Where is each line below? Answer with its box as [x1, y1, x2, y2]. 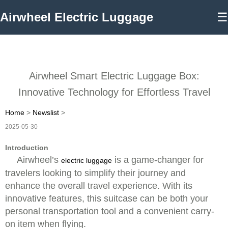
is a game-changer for [112, 155, 204, 165]
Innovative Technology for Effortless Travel [18, 87, 210, 98]
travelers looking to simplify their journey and [5, 168, 186, 178]
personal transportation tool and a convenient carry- [5, 206, 214, 216]
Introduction [5, 144, 48, 152]
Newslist [33, 108, 59, 117]
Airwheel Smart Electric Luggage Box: [28, 70, 199, 81]
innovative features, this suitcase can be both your [5, 193, 208, 204]
